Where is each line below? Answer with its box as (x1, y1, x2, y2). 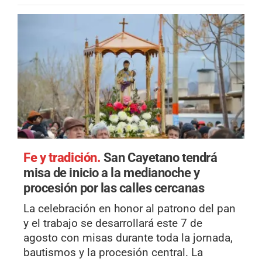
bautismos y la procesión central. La (23, 246, 203, 260)
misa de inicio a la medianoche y (23, 165, 200, 181)
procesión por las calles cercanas (23, 180, 205, 196)
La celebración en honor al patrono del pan (23, 202, 236, 216)
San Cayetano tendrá (103, 150, 218, 166)
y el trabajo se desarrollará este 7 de (23, 216, 202, 230)
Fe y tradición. (23, 150, 104, 166)
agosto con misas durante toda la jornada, (23, 231, 233, 245)
